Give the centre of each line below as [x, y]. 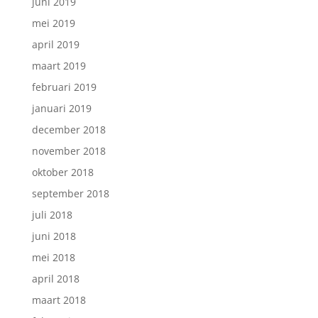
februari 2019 [64, 87]
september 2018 [70, 193]
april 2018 [55, 279]
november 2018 [68, 151]
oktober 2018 [62, 172]
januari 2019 [61, 108]
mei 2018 [53, 257]
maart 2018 [59, 300]
